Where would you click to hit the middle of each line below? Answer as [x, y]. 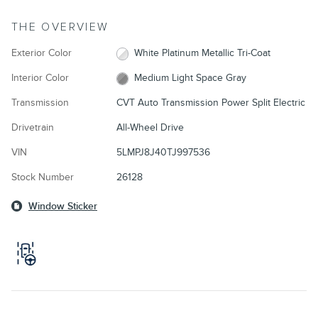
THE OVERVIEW [60, 28]
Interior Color [40, 78]
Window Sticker [63, 207]
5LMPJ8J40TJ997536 [163, 153]
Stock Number [43, 177]
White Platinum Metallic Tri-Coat [203, 53]
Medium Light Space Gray [191, 78]
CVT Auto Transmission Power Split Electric [210, 103]
